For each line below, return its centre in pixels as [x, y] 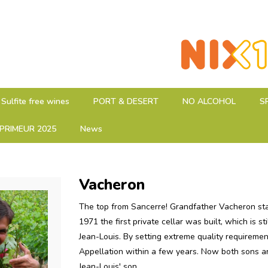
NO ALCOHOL [209, 101]
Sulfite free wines [35, 101]
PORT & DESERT [126, 101]
